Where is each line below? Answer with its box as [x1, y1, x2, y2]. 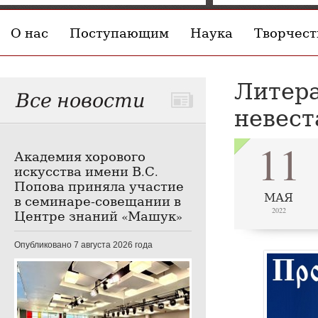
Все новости [16, 87, 145, 112]
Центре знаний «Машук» [14, 207, 182, 224]
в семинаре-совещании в [14, 192, 181, 209]
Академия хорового [14, 148, 146, 165]
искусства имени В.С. [14, 163, 158, 180]
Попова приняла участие [14, 177, 184, 194]
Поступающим [70, 24, 169, 41]
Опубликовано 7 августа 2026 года [14, 240, 153, 250]
